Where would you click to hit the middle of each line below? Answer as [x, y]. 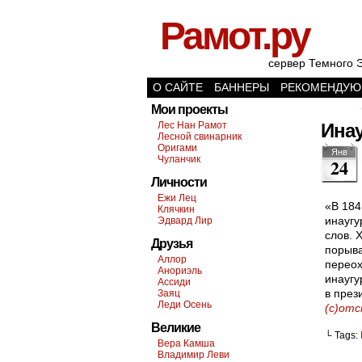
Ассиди [174, 282]
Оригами [177, 148]
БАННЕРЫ [242, 87]
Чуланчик [179, 159]
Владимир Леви [194, 355]
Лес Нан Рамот [192, 125]
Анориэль [180, 271]
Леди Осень [185, 305]
